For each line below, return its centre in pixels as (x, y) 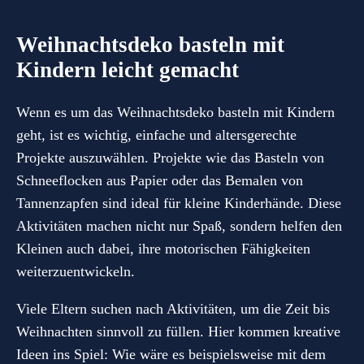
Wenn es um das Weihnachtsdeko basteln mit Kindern (175, 113)
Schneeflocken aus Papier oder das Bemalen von (160, 181)
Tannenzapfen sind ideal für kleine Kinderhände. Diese (179, 204)
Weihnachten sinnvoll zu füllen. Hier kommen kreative (178, 332)
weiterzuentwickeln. (76, 272)
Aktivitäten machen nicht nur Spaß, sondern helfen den (179, 226)
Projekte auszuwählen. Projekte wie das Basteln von (170, 158)
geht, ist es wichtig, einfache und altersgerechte (156, 135)
